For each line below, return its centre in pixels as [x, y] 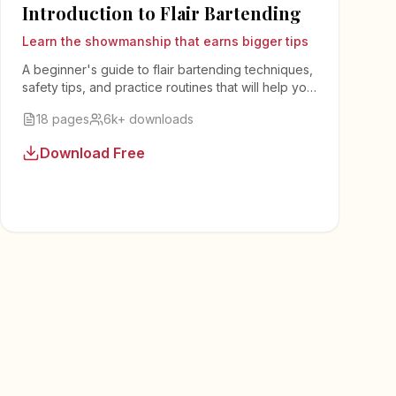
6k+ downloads [148, 118]
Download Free [92, 152]
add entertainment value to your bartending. [150, 104]
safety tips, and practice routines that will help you [168, 87]
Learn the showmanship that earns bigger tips [165, 41]
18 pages [63, 118]
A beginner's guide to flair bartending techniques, [168, 69]
